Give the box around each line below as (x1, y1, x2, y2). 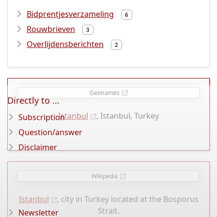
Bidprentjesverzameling (27, 9, 114, 19)
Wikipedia (91, 171, 118, 180)
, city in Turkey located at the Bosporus (57, 194, 199, 205)
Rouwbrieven (27, 24, 75, 34)
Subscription (18, 112, 65, 123)
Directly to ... (7, 94, 60, 106)
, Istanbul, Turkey (96, 110, 159, 122)
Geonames (89, 88, 120, 97)
